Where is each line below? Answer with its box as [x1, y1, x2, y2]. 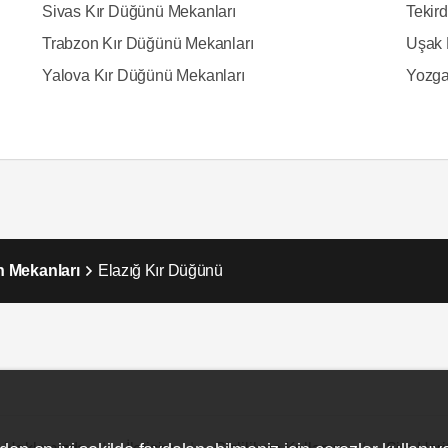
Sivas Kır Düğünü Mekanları [41, 3, 236, 20]
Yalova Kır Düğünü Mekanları [41, 67, 245, 84]
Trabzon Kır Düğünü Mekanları [41, 35, 254, 52]
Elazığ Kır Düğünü [97, 262, 223, 279]
